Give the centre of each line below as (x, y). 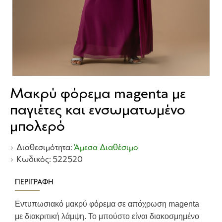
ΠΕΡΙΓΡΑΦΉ (34, 182)
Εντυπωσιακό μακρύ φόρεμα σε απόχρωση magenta (107, 204)
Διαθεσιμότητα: (44, 148)
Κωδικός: (34, 160)
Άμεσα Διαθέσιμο (106, 148)
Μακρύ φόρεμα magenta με (98, 94)
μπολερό (37, 127)
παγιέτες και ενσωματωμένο (98, 110)
